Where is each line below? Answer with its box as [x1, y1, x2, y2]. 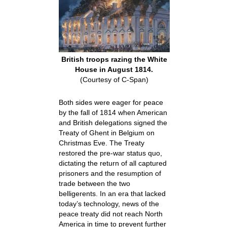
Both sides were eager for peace [58, 98, 163, 107]
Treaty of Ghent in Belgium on [58, 129, 155, 137]
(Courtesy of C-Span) [80, 75, 148, 84]
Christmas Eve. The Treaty [58, 139, 144, 147]
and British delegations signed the [58, 119, 167, 127]
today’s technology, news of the [58, 200, 159, 208]
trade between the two [58, 179, 130, 188]
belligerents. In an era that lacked [58, 190, 166, 198]
